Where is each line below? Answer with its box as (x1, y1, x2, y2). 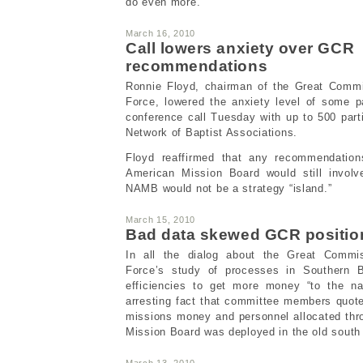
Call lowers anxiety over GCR (126, 39, 355, 57)
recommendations (126, 57, 268, 75)
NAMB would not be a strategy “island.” (126, 181, 332, 194)
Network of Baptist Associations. (126, 126, 298, 139)
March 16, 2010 (126, 28, 196, 38)
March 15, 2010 (126, 214, 196, 224)
